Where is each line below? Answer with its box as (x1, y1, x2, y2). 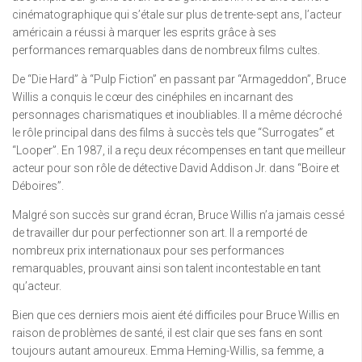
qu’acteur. (12, 280, 61, 293)
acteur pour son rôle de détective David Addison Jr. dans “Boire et (12, 162, 339, 175)
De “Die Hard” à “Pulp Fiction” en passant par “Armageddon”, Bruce (12, 73, 346, 86)
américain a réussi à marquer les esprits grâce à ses (12, 26, 276, 40)
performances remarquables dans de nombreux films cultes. (12, 44, 320, 57)
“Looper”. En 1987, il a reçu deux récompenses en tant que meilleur (12, 144, 346, 158)
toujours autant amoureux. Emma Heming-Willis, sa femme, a (12, 344, 324, 358)
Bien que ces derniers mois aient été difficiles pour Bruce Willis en (12, 309, 339, 322)
